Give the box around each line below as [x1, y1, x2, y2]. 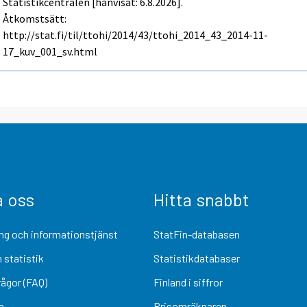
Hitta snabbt [153, 188, 249, 210]
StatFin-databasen [153, 227, 240, 241]
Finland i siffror [153, 275, 223, 289]
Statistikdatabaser [153, 251, 240, 265]
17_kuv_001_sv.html [3, 45, 98, 59]
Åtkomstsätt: [3, 12, 67, 26]
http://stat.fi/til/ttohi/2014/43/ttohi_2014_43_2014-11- [3, 28, 269, 42]
